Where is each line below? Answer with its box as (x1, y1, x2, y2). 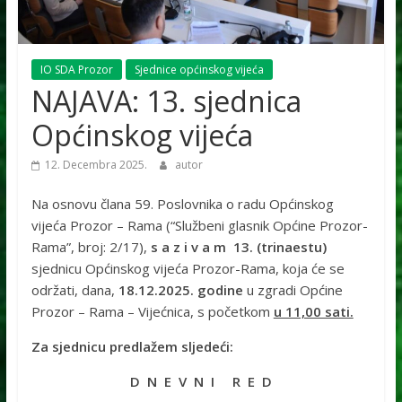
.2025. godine (153, 281, 247, 300)
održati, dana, (31, 281, 118, 300)
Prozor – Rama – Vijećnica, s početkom (31, 302, 274, 321)
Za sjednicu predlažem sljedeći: (31, 337, 233, 356)
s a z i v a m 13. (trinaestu (150, 238, 322, 257)
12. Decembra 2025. (44, 157, 147, 173)
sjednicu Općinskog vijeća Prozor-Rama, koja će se (31, 259, 345, 278)
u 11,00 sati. (273, 302, 354, 321)
